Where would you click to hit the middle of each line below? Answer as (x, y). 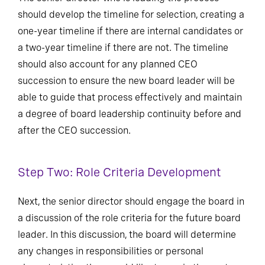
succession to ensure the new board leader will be (126, 80)
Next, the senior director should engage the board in (131, 201)
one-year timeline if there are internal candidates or (130, 31)
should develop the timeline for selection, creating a (131, 14)
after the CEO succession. (74, 130)
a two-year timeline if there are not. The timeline (123, 47)
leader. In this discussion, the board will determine (127, 234)
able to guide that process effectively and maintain (130, 97)
